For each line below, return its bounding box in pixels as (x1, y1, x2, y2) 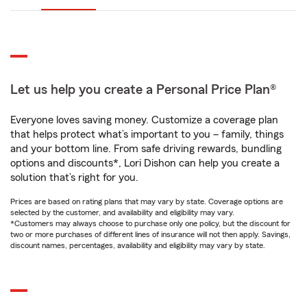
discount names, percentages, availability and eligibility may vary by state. (10, 241, 265, 249)
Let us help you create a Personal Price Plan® (10, 83, 276, 97)
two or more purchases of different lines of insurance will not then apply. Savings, (10, 230, 291, 238)
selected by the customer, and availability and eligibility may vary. (10, 208, 234, 217)
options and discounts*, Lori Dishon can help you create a (10, 158, 280, 169)
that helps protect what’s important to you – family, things (10, 129, 284, 140)
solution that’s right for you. (10, 172, 138, 183)
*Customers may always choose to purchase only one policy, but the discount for (10, 219, 291, 228)
